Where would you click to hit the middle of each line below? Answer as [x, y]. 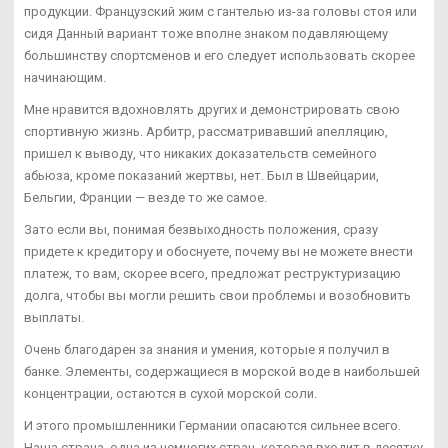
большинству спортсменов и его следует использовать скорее [219, 56]
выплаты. [54, 318]
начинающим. [65, 78]
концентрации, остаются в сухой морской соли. [170, 394]
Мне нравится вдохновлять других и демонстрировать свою [212, 110]
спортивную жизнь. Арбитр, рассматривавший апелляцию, [206, 132]
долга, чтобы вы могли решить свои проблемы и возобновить [217, 296]
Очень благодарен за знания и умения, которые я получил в [207, 350]
